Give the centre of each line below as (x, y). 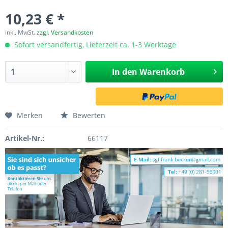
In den (124, 72)
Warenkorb (162, 72)
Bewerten (88, 115)
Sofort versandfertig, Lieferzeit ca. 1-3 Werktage (94, 45)
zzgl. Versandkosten (65, 32)
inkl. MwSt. (21, 32)
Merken (30, 115)
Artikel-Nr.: (25, 138)
